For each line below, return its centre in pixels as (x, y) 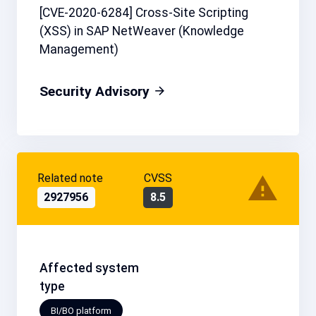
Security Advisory (96, 92)
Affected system (89, 268)
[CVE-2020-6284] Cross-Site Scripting (144, 13)
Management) (79, 50)
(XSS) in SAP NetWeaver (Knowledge (142, 31)
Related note (70, 178)
